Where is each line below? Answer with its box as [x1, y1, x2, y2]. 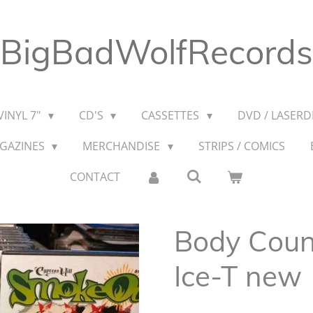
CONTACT [70, 169, 121, 184]
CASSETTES [141, 108, 203, 123]
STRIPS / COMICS [198, 138, 285, 154]
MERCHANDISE [82, 138, 163, 154]
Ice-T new [174, 258, 302, 293]
